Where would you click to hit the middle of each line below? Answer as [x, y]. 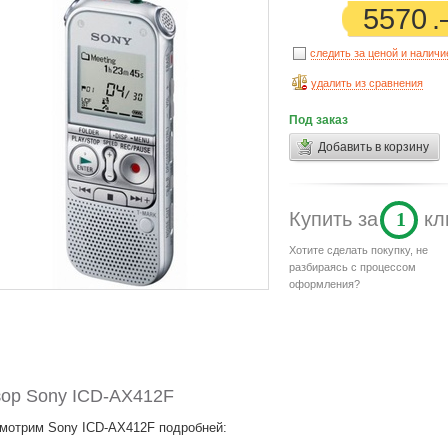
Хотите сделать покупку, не [358, 250]
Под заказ [318, 120]
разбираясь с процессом [352, 267]
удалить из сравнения [367, 82]
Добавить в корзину [373, 147]
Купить [323, 219]
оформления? [324, 284]
